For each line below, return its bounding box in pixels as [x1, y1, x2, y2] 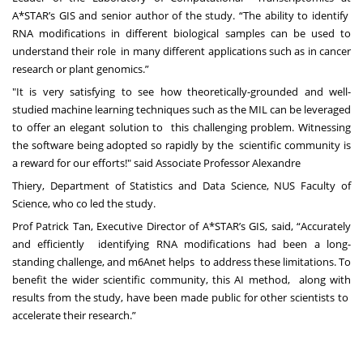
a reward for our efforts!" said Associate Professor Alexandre [12, 155, 303, 170]
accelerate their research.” [12, 307, 139, 322]
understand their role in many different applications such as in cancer [12, 43, 351, 58]
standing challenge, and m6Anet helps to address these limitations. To [12, 254, 351, 269]
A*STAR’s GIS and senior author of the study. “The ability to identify [12, 7, 351, 23]
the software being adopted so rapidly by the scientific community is [12, 137, 351, 152]
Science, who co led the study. [12, 195, 158, 211]
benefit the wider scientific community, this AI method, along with [12, 271, 351, 287]
